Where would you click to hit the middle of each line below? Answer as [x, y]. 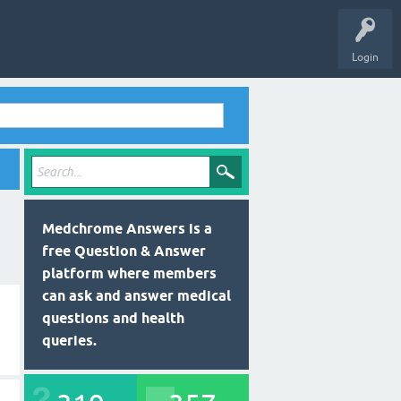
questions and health [113, 318]
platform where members [129, 273]
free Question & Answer [124, 251]
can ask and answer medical [137, 296]
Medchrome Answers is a [127, 229]
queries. [69, 341]
